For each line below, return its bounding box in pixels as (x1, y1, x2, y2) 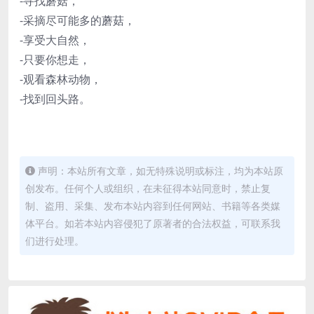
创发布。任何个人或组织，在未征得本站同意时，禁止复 (25, 181, 271, 195)
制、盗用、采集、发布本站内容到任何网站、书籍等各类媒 (25, 198, 280, 212)
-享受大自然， (20, 32, 90, 48)
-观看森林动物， (20, 71, 102, 87)
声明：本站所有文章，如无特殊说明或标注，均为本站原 (38, 163, 283, 177)
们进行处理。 (25, 233, 84, 247)
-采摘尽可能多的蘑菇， (20, 12, 135, 28)
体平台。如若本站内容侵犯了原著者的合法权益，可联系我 (25, 216, 280, 230)
